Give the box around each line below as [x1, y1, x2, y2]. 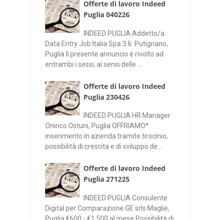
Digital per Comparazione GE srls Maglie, [45, 204, 169, 212]
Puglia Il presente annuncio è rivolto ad [45, 50, 164, 58]
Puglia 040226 [83, 10, 130, 20]
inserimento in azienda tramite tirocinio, [45, 132, 168, 140]
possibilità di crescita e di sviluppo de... [45, 142, 162, 151]
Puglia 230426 [83, 92, 130, 102]
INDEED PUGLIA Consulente [83, 193, 167, 202]
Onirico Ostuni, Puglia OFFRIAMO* [45, 122, 149, 130]
